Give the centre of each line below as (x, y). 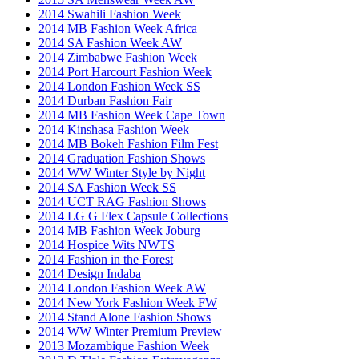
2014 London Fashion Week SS (119, 86)
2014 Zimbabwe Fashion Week (118, 57)
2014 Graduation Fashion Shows (122, 158)
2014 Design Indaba (90, 273)
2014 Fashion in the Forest (106, 259)
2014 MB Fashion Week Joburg (119, 230)
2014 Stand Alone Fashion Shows (125, 317)
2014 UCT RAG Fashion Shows (122, 201)
